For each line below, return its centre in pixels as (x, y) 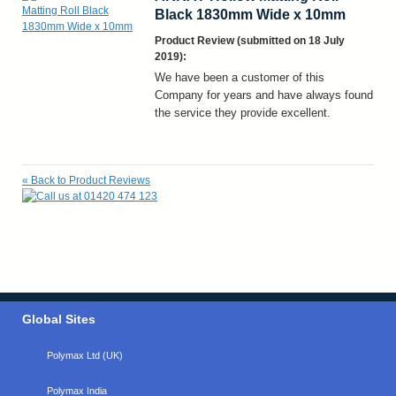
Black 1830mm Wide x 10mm (250, 14)
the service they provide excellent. (243, 112)
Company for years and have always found (264, 95)
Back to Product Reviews (91, 180)
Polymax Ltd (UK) (85, 355)
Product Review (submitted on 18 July (250, 40)
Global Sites (59, 319)
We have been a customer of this (240, 77)
